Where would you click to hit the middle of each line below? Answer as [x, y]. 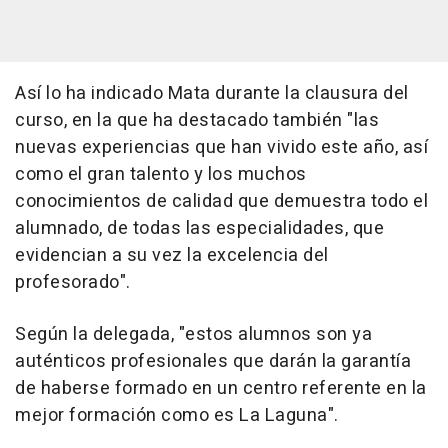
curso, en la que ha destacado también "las [197, 120]
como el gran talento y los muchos [161, 174]
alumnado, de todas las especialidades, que [199, 228]
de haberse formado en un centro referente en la [221, 388]
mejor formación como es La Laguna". [177, 415]
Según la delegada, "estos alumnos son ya [193, 334]
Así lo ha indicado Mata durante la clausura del [212, 93]
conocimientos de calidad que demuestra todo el [221, 201]
